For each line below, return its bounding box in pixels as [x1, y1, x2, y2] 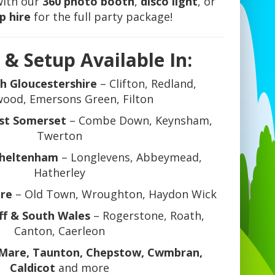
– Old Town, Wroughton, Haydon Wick [12, 187, 217, 202]
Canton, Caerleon [14, 223, 105, 239]
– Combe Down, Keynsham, [66, 113, 212, 128]
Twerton [36, 128, 82, 144]
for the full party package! [31, 9, 173, 25]
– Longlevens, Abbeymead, [58, 150, 203, 165]
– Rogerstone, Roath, [90, 208, 205, 223]
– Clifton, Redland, [97, 76, 197, 91]
